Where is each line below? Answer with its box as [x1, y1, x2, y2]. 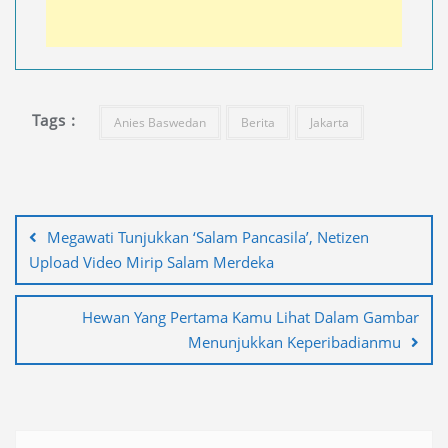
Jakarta [309, 114, 349, 132]
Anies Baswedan [113, 114, 206, 132]
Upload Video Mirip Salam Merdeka [29, 252, 274, 273]
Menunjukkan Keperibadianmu [188, 332, 401, 353]
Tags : [32, 109, 77, 130]
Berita [240, 114, 275, 132]
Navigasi [14, 182, 107, 212]
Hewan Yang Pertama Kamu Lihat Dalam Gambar [82, 307, 419, 328]
